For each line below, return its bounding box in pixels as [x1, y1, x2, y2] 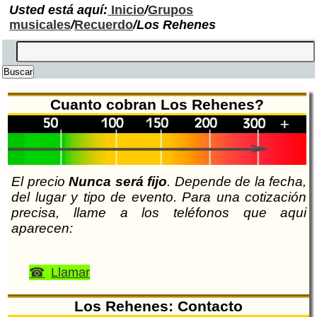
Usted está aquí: [9, 2, 108, 17]
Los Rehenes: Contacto [74, 298, 243, 315]
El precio [11, 174, 69, 190]
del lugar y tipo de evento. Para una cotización [11, 190, 307, 205]
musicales [9, 17, 71, 32]
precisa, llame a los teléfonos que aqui [11, 205, 307, 221]
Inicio [108, 2, 145, 17]
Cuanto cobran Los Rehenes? [50, 96, 264, 113]
